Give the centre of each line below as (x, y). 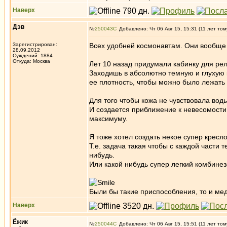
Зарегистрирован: (35, 44)
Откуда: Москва (31, 61)
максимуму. (108, 119)
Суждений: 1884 (33, 55)
